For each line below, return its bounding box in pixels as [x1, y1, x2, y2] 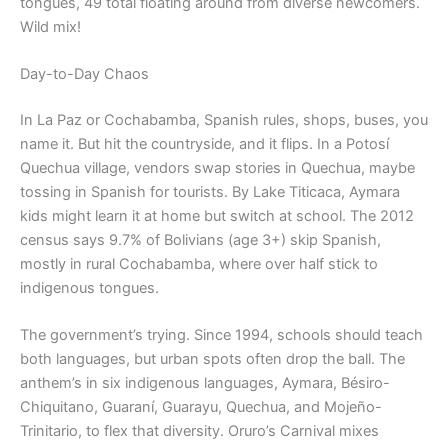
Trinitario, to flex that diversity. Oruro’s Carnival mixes [20, 422, 379, 441]
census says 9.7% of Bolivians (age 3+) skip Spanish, [20, 231, 381, 250]
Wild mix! [20, 17, 81, 36]
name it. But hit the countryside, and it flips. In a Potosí [20, 135, 389, 154]
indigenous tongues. [20, 279, 159, 298]
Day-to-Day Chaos [20, 65, 149, 84]
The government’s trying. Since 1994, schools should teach [20, 326, 423, 345]
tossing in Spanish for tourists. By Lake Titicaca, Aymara [20, 183, 400, 202]
